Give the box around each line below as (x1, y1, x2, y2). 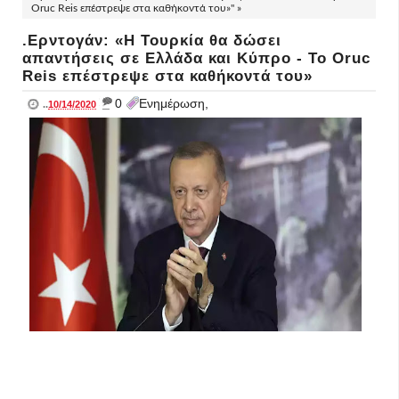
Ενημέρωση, (139, 96, 208, 110)
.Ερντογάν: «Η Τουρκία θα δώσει (22, 32, 281, 49)
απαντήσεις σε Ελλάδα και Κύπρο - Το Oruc (22, 50, 370, 67)
